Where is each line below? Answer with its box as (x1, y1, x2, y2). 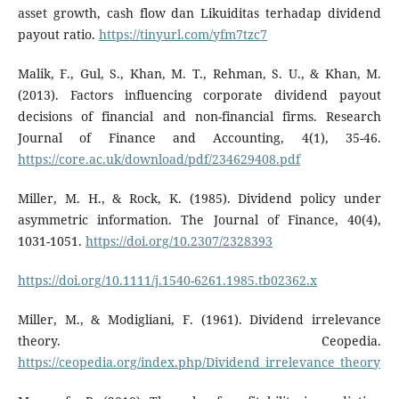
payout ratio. (17, 25, 99, 43)
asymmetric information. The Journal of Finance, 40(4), (17, 210, 382, 228)
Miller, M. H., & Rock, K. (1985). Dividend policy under (17, 189, 382, 207)
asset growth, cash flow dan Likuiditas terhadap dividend (17, 4, 382, 21)
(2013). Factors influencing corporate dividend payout (17, 85, 382, 103)
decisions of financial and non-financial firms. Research (17, 107, 382, 125)
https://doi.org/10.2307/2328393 (85, 232, 273, 249)
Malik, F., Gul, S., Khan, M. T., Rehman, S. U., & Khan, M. (17, 64, 382, 82)
